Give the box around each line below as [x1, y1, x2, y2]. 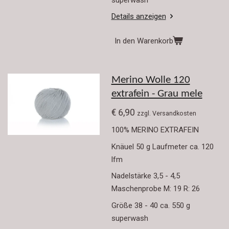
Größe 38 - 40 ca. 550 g [111, 200, 192, 210]
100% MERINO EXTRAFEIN [111, 125, 199, 135]
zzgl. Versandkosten [136, 109, 196, 117]
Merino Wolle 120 [111, 75, 190, 86]
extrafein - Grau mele [111, 89, 202, 100]
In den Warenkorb [114, 36, 173, 45]
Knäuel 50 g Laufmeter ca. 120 [111, 142, 214, 151]
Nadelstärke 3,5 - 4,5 [111, 171, 180, 181]
